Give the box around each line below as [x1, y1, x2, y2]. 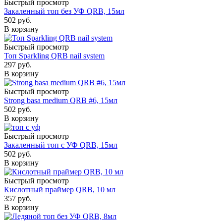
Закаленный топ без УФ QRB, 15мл [4, 6, 124, 15]
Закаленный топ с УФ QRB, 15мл [4, 140, 117, 149]
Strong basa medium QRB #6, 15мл [4, 96, 117, 105]
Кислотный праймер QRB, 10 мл [4, 185, 115, 194]
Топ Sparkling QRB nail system [4, 51, 105, 60]
